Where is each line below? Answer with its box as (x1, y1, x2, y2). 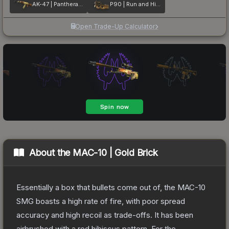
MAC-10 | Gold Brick (73, 147, 158, 158)
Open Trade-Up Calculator (75, 22, 155, 30)
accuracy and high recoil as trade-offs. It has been (16, 210, 193, 220)
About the (29, 147, 73, 158)
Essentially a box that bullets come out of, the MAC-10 (16, 182, 205, 192)
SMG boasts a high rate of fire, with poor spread (16, 196, 185, 206)
